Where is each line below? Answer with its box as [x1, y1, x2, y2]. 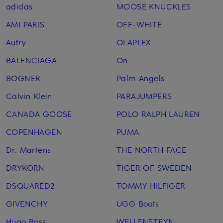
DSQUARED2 [6, 180, 55, 191]
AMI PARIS [6, 18, 45, 30]
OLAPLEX [116, 36, 151, 48]
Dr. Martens [6, 144, 51, 155]
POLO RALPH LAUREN [116, 108, 200, 119]
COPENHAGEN [6, 126, 62, 137]
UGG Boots [116, 198, 159, 209]
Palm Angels [116, 72, 165, 84]
